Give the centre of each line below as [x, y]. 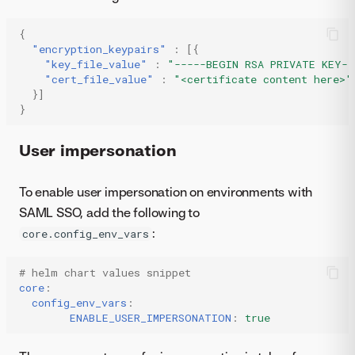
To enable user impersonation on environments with [166, 192]
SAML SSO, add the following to [110, 213]
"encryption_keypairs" [99, 49]
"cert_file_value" [99, 79]
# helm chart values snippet [105, 272]
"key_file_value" [96, 64]
